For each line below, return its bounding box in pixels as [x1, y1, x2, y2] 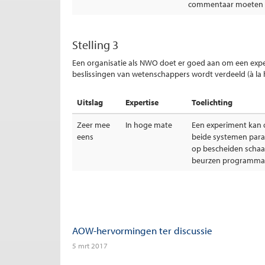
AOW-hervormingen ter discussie [72, 224, 212, 237]
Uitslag [77, 97, 103, 108]
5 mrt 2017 [72, 241, 108, 250]
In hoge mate [125, 119, 172, 130]
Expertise [125, 97, 159, 108]
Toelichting [192, 97, 232, 108]
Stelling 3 [72, 37, 118, 52]
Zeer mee [77, 119, 110, 130]
